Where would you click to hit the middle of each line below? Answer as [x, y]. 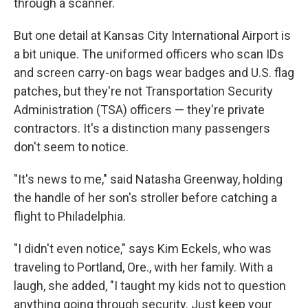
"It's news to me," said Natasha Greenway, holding [148, 179]
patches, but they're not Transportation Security [143, 91]
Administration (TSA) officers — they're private [139, 110]
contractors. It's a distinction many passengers [142, 128]
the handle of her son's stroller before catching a [145, 198]
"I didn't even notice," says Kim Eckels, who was [143, 249]
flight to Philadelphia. [70, 216]
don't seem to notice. [71, 147]
